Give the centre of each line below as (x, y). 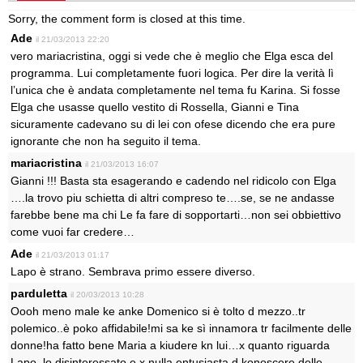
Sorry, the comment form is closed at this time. (127, 19)
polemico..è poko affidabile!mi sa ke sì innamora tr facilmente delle (181, 328)
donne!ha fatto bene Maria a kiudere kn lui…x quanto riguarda (170, 345)
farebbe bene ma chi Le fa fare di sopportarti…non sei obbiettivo (176, 215)
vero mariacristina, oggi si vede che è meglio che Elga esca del (172, 56)
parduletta (39, 293)
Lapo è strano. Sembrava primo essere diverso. (133, 271)
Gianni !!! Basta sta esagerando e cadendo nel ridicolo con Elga (173, 181)
